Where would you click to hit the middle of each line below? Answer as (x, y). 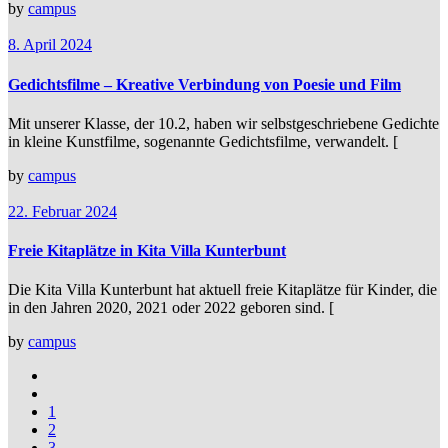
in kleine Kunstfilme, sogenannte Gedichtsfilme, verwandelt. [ (203, 141)
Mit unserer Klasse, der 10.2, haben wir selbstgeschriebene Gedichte (223, 123)
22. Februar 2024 (62, 211)
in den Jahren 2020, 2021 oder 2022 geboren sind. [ (171, 308)
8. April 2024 (50, 45)
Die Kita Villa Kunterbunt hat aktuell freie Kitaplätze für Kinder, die (222, 290)
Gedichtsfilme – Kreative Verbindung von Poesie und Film (204, 84)
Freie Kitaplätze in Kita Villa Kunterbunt (147, 251)
